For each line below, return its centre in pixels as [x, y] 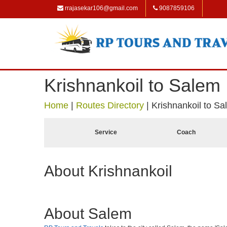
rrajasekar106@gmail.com [101, 8]
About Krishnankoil [108, 171]
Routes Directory [110, 105]
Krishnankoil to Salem [132, 85]
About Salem [88, 214]
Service [106, 132]
